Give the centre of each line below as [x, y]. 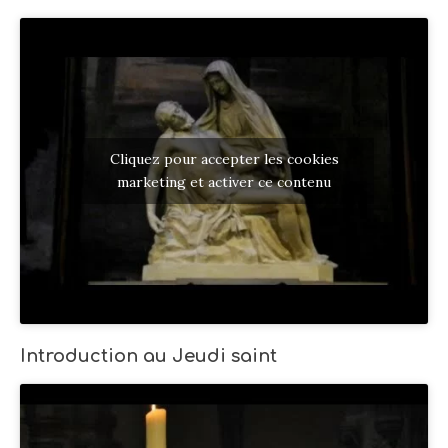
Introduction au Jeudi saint [148, 355]
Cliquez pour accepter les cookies [224, 159]
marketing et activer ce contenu [224, 182]
